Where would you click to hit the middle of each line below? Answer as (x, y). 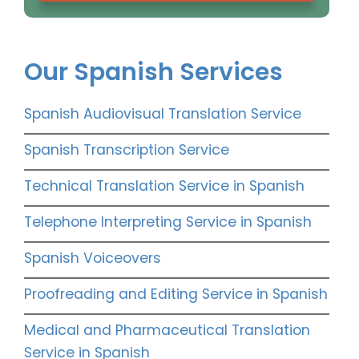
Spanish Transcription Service (127, 150)
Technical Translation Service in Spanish (164, 186)
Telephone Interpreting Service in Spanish (168, 222)
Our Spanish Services (153, 73)
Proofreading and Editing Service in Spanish (176, 294)
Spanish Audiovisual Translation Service (163, 114)
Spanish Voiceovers (93, 258)
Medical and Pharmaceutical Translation (167, 331)
